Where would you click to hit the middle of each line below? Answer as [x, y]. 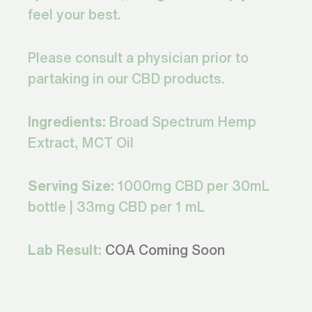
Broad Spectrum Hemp [181, 122]
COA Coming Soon [165, 250]
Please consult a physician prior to [138, 58]
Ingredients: [67, 122]
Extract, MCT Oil [81, 143]
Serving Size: [71, 186]
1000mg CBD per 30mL [192, 186]
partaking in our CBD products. [126, 79]
